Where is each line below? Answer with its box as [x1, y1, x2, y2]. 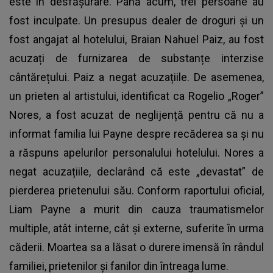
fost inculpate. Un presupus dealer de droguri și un [9, 14, 264, 27]
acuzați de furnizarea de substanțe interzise [9, 52, 264, 65]
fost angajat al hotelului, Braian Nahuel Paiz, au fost [9, 33, 264, 46]
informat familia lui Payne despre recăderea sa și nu [9, 127, 264, 141]
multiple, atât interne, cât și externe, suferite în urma [9, 222, 264, 235]
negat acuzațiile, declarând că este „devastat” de [9, 165, 264, 179]
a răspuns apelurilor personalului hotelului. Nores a [9, 146, 264, 160]
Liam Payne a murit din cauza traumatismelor [9, 203, 264, 216]
